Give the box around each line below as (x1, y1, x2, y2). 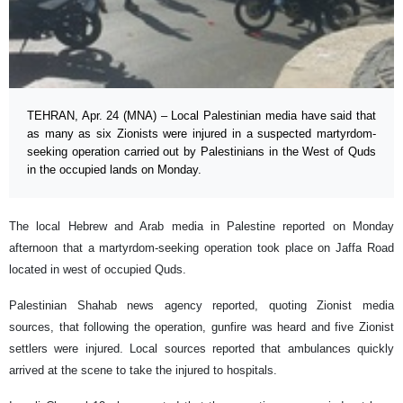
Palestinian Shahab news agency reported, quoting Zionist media (9, 299, 394, 313)
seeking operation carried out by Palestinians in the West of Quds (27, 145, 376, 159)
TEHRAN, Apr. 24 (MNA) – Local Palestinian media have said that (27, 109, 376, 123)
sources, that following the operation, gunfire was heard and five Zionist (9, 320, 394, 335)
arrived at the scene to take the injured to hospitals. (9, 363, 277, 378)
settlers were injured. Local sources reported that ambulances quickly (9, 342, 394, 356)
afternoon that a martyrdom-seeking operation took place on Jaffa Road (9, 241, 394, 255)
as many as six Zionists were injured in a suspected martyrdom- (27, 127, 376, 141)
